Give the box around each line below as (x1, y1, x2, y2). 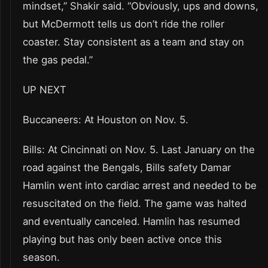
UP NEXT (23, 83, 66, 96)
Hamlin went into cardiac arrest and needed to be (23, 179, 257, 191)
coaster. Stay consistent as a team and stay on (23, 35, 244, 48)
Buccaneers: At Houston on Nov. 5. (23, 113, 188, 126)
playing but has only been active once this (23, 233, 222, 245)
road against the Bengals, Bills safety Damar (23, 161, 231, 173)
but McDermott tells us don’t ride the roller (23, 17, 224, 30)
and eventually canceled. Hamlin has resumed (23, 215, 240, 227)
